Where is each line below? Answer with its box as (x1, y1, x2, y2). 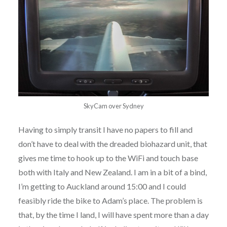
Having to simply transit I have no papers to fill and (18, 124, 193, 134)
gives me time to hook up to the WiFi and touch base (18, 153, 198, 163)
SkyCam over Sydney (83, 101, 144, 110)
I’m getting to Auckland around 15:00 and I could (18, 181, 186, 191)
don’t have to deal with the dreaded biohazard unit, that (18, 138, 207, 148)
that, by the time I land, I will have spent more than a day (18, 209, 209, 219)
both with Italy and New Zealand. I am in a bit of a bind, (18, 167, 207, 177)
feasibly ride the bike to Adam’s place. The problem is (18, 195, 203, 205)
